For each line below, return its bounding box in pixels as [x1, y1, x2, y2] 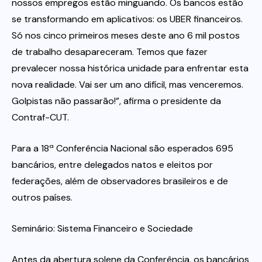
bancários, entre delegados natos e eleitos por [12, 158, 213, 171]
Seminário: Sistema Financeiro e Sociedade [12, 222, 193, 235]
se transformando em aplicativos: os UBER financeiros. [12, 13, 243, 26]
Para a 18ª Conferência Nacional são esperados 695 [12, 142, 233, 155]
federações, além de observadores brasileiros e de [12, 175, 228, 188]
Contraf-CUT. [12, 111, 69, 124]
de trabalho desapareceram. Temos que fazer [12, 46, 208, 58]
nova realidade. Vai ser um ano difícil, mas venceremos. [12, 78, 243, 91]
